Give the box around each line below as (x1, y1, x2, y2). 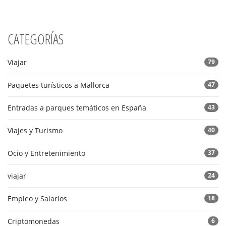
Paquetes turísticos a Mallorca (8, 80, 109, 90)
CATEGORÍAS (8, 29, 64, 49)
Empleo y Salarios (8, 194, 67, 204)
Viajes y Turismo (8, 126, 63, 136)
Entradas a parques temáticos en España (8, 103, 146, 113)
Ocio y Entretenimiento (8, 148, 85, 158)
